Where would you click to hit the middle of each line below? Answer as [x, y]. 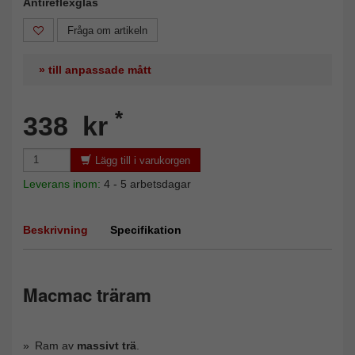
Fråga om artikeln [107, 30]
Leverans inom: [63, 183]
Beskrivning [55, 229]
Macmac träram [87, 294]
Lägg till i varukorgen [143, 160]
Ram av [56, 346]
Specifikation [146, 229]
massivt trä [107, 346]
